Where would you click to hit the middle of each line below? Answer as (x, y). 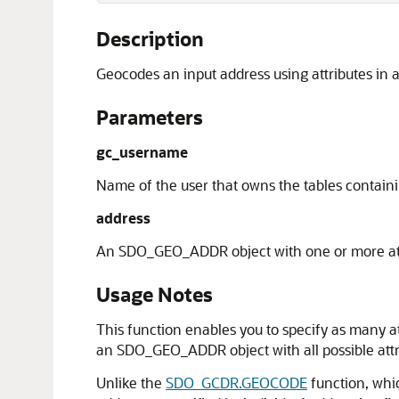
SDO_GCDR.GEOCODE (236, 383)
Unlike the (131, 383)
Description (150, 39)
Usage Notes (155, 294)
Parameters (150, 117)
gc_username (142, 152)
